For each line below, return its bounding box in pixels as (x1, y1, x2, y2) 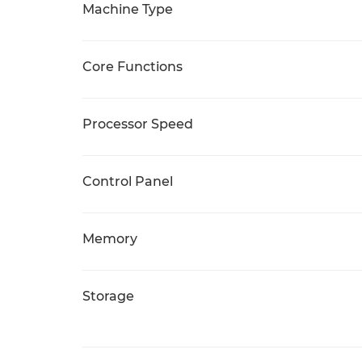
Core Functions (82, 59, 183, 74)
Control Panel (82, 174, 173, 189)
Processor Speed (82, 116, 193, 132)
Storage (82, 288, 134, 304)
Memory (82, 231, 137, 246)
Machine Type (82, 2, 173, 17)
